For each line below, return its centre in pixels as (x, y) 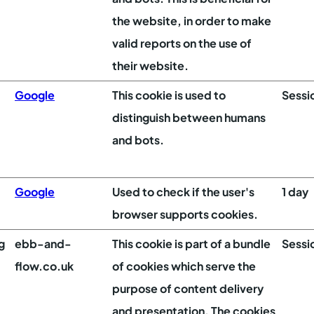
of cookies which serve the (184, 266)
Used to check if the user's (183, 192)
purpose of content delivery (188, 288)
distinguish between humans (189, 117)
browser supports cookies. (185, 214)
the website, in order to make (192, 21)
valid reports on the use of (182, 43)
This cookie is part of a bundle (191, 244)
